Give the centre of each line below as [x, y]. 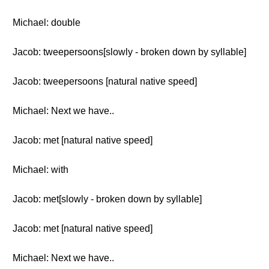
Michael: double [47, 23]
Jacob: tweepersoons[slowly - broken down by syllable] [129, 52]
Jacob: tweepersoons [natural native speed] [105, 81]
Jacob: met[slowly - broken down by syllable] [107, 199]
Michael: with [41, 170]
